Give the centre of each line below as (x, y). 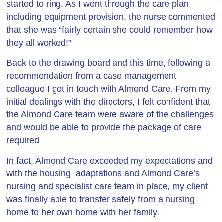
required (23, 140)
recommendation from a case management (92, 76)
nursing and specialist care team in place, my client (107, 186)
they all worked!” (39, 43)
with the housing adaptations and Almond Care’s (103, 173)
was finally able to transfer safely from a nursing (101, 199)
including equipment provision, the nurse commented (111, 17)
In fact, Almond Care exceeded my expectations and (110, 161)
